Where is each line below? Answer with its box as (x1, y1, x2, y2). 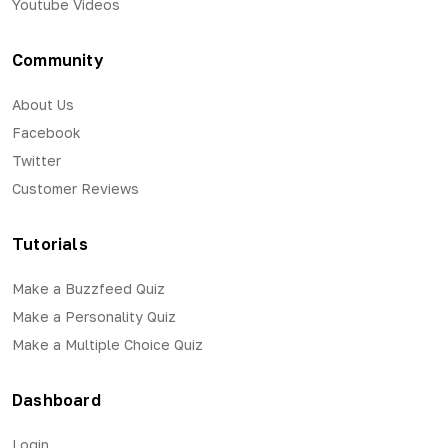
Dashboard (12, 389, 101, 410)
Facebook (12, 123, 81, 141)
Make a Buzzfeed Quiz (12, 279, 165, 297)
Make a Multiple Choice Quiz (12, 335, 203, 353)
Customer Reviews (12, 179, 139, 197)
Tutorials (12, 233, 88, 254)
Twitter (12, 151, 61, 169)
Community (12, 49, 103, 70)
